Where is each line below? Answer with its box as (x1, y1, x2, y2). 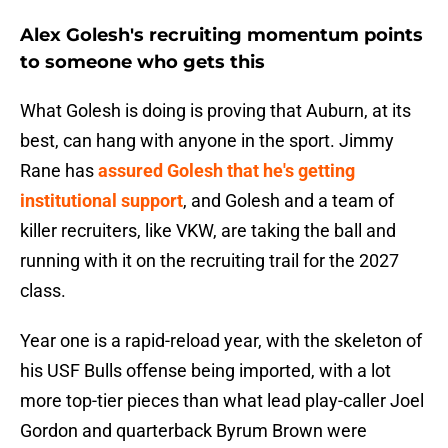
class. (20, 280, 66, 302)
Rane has (20, 160, 98, 182)
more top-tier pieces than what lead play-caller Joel (20, 390, 424, 412)
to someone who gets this (20, 51, 265, 74)
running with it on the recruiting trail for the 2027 (20, 250, 399, 272)
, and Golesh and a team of (183, 190, 394, 212)
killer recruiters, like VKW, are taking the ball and (20, 220, 396, 242)
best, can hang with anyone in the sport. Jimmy (20, 130, 394, 152)
